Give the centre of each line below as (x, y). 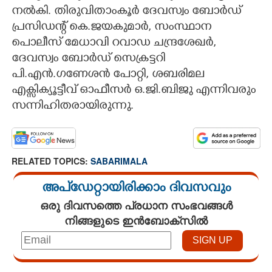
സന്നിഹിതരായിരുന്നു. (73, 107)
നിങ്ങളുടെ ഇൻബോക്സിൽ (136, 220)
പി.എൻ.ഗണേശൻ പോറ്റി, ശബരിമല (108, 75)
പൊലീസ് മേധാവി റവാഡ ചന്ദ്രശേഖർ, (114, 43)
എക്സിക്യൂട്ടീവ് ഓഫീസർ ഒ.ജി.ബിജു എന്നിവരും (134, 91)
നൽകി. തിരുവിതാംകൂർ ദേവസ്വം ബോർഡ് (126, 12)
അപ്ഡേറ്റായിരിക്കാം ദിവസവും (136, 189)
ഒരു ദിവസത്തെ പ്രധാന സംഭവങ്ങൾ (136, 205)
